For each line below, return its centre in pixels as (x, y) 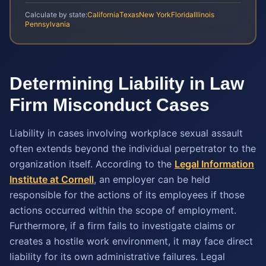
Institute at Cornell (52, 179)
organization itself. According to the (92, 164)
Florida (182, 15)
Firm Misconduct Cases (110, 105)
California (103, 15)
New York (155, 15)
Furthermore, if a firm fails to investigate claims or (122, 226)
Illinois (204, 15)
